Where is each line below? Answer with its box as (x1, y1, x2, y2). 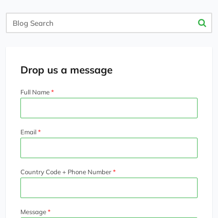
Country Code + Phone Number (20, 168, 111, 176)
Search (5, 25, 31, 35)
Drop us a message (20, 63, 112, 76)
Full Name (20, 88, 50, 96)
